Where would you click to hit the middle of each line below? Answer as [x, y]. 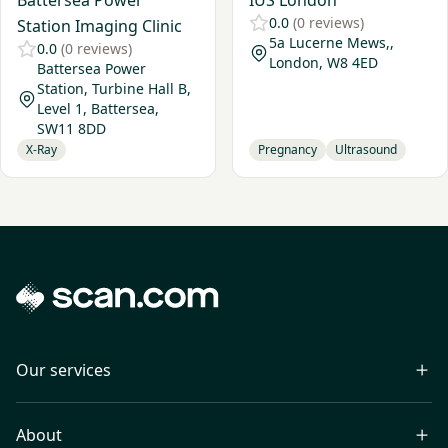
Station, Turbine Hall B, [114, 88]
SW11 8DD [71, 128]
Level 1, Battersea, [98, 108]
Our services [63, 370]
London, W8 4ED [323, 62]
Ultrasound [366, 149]
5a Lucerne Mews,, [331, 42]
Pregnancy [287, 149]
